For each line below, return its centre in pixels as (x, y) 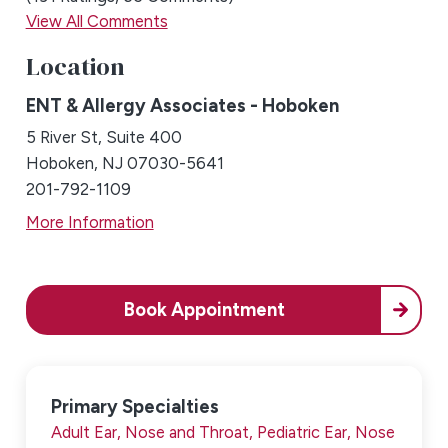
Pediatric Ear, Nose (326, 431)
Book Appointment (205, 310)
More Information (89, 221)
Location (75, 65)
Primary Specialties (135, 406)
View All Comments (96, 21)
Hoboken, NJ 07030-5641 (124, 163)
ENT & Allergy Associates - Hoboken (182, 106)
